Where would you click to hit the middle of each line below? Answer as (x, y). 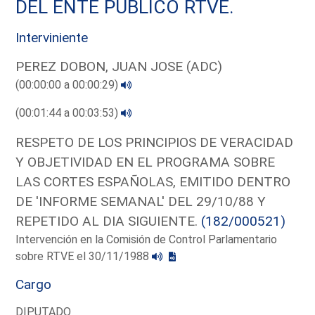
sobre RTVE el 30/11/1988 (84, 256)
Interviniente (52, 37)
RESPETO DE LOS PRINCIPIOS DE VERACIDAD (155, 142)
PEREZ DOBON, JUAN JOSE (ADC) (119, 66)
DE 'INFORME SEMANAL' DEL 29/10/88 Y (141, 201)
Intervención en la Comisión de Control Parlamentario (147, 239)
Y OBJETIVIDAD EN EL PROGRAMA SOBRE (146, 162)
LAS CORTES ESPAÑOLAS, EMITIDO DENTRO (153, 181)
